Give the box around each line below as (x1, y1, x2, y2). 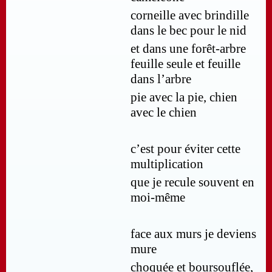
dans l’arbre (131, 72, 191, 87)
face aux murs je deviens (131, 226, 256, 242)
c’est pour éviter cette (131, 141, 240, 157)
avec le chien (131, 105, 197, 120)
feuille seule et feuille (131, 56, 240, 72)
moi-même (131, 190, 185, 205)
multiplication (131, 157, 203, 172)
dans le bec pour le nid (131, 23, 246, 38)
